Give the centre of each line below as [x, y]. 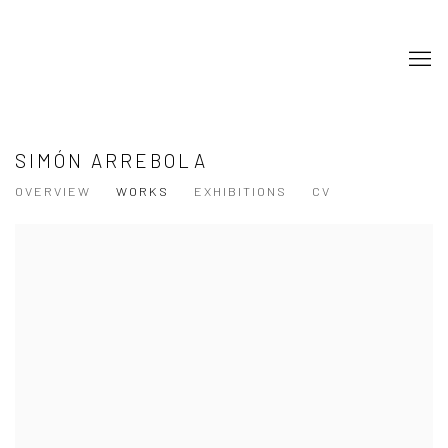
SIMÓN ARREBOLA [111, 160]
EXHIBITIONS [240, 191]
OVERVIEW [53, 191]
